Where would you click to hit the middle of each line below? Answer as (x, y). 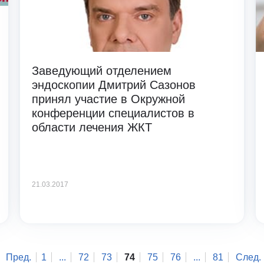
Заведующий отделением (101, 70)
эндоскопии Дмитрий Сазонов (113, 85)
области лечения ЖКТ (92, 127)
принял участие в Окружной (108, 99)
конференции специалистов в (113, 113)
